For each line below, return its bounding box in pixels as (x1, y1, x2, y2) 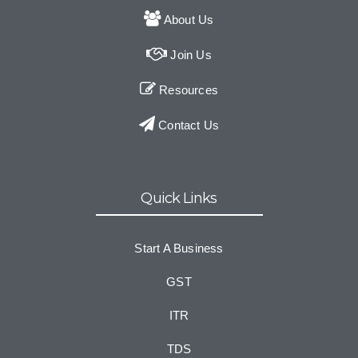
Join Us (167, 48, 212, 62)
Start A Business (134, 241, 224, 256)
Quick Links (141, 189, 217, 208)
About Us (161, 13, 214, 27)
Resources (156, 83, 219, 97)
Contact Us (155, 118, 220, 133)
